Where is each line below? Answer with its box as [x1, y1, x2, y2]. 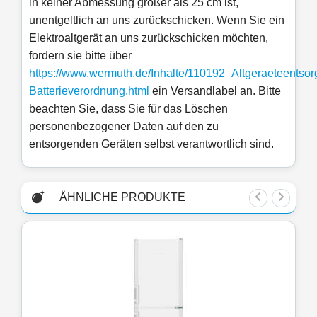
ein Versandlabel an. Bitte [149, 84, 281, 97]
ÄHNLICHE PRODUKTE [59, 190, 185, 203]
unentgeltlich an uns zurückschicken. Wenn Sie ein [29, 13, 284, 26]
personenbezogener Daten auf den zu [29, 120, 219, 132]
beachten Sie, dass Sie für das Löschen [29, 102, 228, 115]
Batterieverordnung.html [29, 84, 149, 97]
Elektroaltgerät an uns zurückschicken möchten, [29, 31, 268, 44]
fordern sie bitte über [29, 49, 132, 62]
